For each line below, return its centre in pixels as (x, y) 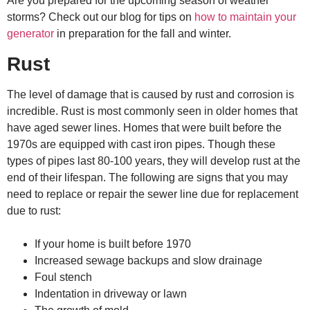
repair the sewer (138, 194)
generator (30, 34)
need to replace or (53, 194)
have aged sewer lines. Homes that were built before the (144, 127)
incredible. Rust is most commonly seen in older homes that (152, 111)
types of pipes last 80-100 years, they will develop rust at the (154, 161)
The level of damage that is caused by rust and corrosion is (151, 94)
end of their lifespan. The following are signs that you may (147, 177)
